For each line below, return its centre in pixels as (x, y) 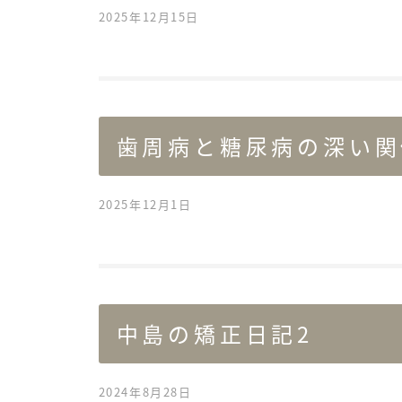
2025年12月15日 (149, 17)
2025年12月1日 (145, 205)
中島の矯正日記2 (214, 334)
